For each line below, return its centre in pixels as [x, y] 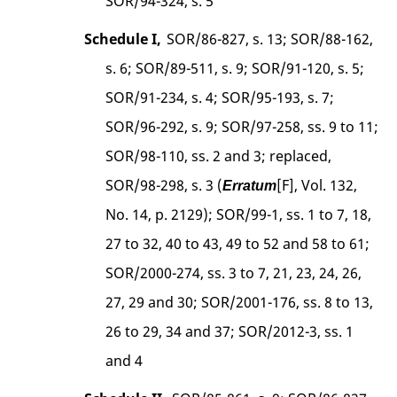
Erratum [250, 185]
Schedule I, [123, 39]
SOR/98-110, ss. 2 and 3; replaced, [219, 156]
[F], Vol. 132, [317, 185]
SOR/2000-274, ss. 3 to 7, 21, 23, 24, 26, [234, 272]
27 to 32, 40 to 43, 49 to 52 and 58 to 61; [238, 243]
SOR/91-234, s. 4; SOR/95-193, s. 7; [220, 97]
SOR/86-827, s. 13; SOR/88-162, [269, 39]
